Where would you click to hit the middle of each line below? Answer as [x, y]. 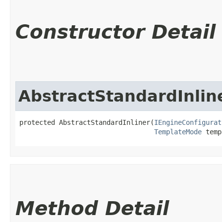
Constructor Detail [115, 32]
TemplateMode [178, 132]
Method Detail [92, 208]
